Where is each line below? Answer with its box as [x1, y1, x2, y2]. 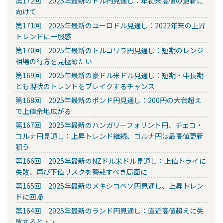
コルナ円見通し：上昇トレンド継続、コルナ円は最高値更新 [15, 130, 204, 141]
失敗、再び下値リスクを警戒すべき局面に [15, 166, 147, 177]
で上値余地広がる [15, 106, 71, 116]
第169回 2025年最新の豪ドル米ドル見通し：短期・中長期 [15, 70, 204, 80]
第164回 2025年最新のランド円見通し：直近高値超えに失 [15, 205, 204, 216]
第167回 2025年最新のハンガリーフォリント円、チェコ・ [15, 119, 203, 130]
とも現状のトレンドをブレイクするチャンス [15, 81, 155, 91]
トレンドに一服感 [15, 31, 71, 41]
